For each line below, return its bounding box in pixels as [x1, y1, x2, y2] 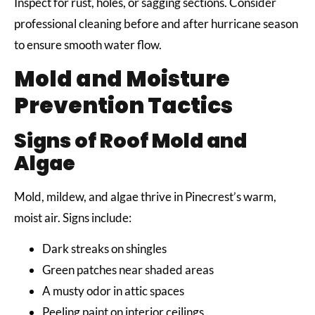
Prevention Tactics [14, 89, 233, 121]
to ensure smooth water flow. [14, 37, 164, 52]
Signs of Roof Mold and [14, 127, 247, 155]
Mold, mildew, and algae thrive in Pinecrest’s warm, [14, 188, 276, 204]
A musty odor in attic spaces [42, 283, 186, 299]
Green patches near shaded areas [42, 262, 216, 278]
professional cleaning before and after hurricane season [14, 15, 298, 31]
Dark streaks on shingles [42, 241, 169, 257]
